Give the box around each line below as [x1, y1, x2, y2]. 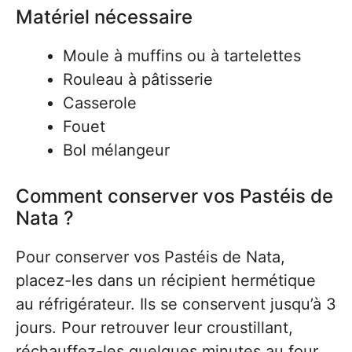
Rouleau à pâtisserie [63, 70, 213, 90]
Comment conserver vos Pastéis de [16, 185, 333, 208]
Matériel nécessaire [16, 5, 192, 29]
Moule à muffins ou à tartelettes [63, 46, 301, 66]
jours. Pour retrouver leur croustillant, [16, 318, 293, 338]
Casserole [63, 93, 137, 113]
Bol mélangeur [63, 141, 170, 160]
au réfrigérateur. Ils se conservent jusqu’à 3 [16, 295, 336, 314]
